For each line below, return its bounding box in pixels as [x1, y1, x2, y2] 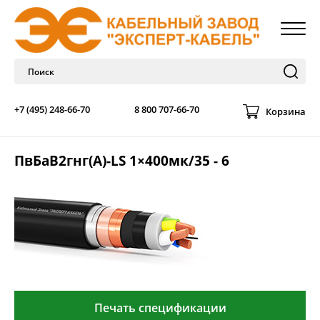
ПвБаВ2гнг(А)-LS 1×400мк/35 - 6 [14, 151, 229, 170]
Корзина [266, 104, 306, 118]
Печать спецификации [94, 300, 226, 316]
